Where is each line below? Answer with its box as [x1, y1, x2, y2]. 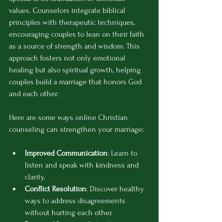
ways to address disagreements [25, 196, 127, 205]
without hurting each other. [25, 208, 112, 217]
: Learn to [108, 148, 139, 158]
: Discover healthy [86, 184, 146, 193]
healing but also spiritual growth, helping [9, 65, 143, 74]
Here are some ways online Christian [9, 112, 130, 122]
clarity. [25, 172, 45, 181]
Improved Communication [25, 148, 108, 158]
